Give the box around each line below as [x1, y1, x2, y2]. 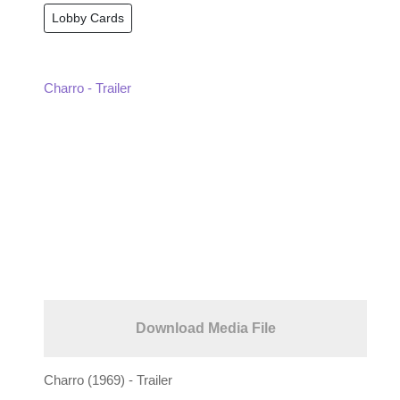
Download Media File [135, 321, 276, 337]
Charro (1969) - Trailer [44, 373, 172, 388]
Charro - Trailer [44, 80, 131, 96]
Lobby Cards [52, 11, 124, 26]
